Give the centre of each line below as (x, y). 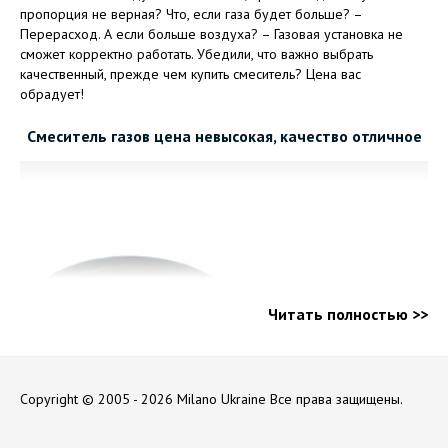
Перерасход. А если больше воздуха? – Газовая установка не (211, 33)
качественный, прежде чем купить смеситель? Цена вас (190, 73)
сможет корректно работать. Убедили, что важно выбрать (196, 53)
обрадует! (52, 93)
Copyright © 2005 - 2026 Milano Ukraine (143, 399)
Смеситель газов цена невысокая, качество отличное (224, 135)
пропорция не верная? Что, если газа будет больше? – (191, 13)
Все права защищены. (336, 399)
